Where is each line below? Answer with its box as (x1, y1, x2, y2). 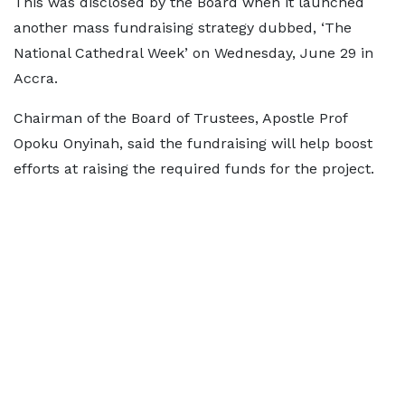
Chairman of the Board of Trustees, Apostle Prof (14, 109, 347, 127)
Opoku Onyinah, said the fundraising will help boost (14, 135, 372, 153)
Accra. (14, 70, 58, 88)
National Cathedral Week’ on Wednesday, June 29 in (14, 44, 373, 62)
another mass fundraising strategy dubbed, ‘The (14, 19, 352, 37)
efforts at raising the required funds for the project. (14, 160, 374, 178)
